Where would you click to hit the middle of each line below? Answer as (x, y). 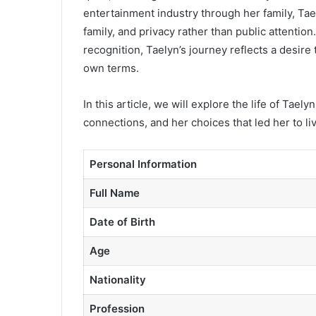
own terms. (111, 68)
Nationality (117, 280)
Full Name (114, 193)
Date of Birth (122, 222)
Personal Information (143, 164)
